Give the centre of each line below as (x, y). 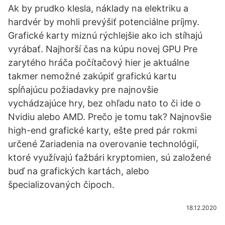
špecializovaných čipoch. (61, 185)
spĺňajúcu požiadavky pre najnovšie (83, 90)
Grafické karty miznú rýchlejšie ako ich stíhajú (105, 35)
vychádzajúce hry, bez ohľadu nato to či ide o (104, 103)
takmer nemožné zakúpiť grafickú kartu (92, 76)
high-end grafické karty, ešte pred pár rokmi (102, 130)
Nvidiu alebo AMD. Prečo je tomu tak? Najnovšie (110, 117)
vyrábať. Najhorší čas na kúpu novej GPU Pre (103, 49)
